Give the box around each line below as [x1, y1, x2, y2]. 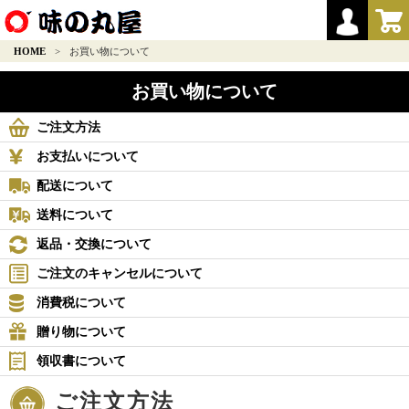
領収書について [37, 354, 126, 368]
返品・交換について [37, 237, 152, 251]
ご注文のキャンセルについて [37, 267, 203, 280]
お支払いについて [37, 150, 139, 163]
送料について [37, 208, 113, 222]
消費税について [37, 296, 126, 309]
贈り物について [37, 325, 126, 339]
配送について [37, 179, 113, 193]
